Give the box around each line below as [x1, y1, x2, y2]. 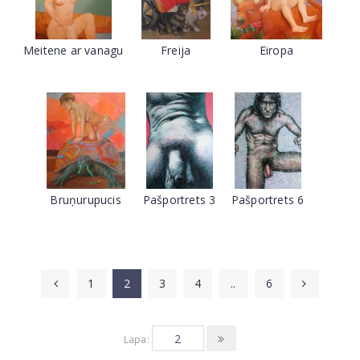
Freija [161, 43, 191, 58]
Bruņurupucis [50, 192, 121, 207]
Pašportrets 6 [231, 192, 305, 207]
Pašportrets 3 [142, 192, 216, 207]
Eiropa [259, 43, 293, 58]
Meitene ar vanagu [23, 43, 124, 58]
